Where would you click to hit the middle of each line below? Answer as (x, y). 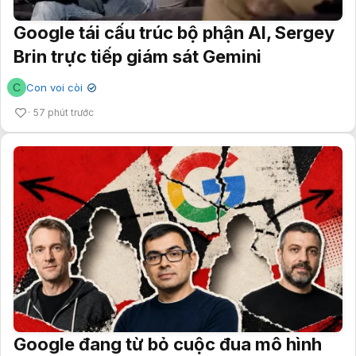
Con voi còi (54, 87)
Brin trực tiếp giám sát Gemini (137, 56)
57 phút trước (64, 112)
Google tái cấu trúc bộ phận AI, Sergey (174, 32)
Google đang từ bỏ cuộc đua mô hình (168, 344)
